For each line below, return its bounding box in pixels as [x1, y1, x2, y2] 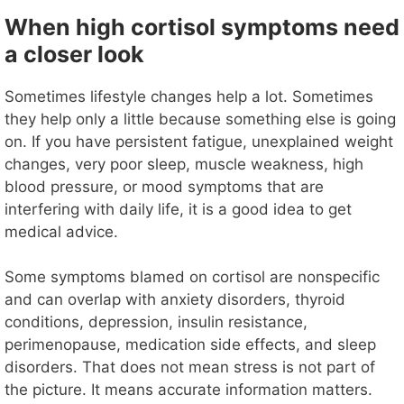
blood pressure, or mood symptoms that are [5, 177, 324, 196]
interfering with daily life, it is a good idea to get [5, 199, 352, 218]
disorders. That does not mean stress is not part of [5, 358, 375, 377]
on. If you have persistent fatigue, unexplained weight [5, 132, 393, 151]
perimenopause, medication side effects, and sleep [5, 335, 376, 354]
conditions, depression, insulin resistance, [5, 313, 308, 332]
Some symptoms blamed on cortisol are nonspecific [5, 268, 380, 287]
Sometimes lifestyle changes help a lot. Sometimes [5, 87, 373, 106]
